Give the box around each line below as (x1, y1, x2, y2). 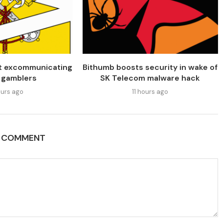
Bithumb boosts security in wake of (83, 62, 218, 73)
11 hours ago (132, 88, 169, 96)
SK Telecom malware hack (100, 73, 200, 84)
